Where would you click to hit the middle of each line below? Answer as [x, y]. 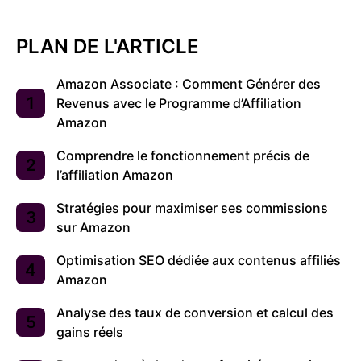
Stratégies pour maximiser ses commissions [192, 207]
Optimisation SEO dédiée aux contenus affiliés [199, 260]
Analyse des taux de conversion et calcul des [195, 312]
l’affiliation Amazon [115, 174]
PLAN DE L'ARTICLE [108, 46]
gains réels [90, 332]
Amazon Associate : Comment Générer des [189, 83]
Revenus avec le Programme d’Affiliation [179, 103]
